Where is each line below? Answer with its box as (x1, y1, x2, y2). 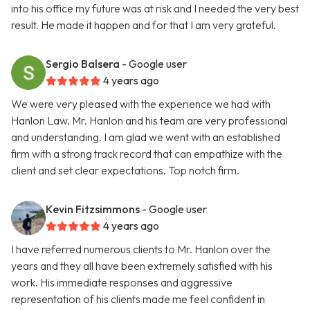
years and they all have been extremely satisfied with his (11, 259, 273, 273)
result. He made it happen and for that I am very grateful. (11, 18, 276, 33)
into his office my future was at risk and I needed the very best (11, 1, 299, 16)
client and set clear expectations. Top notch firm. (11, 163, 239, 178)
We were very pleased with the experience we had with (11, 97, 271, 111)
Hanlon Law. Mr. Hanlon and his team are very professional (11, 113, 288, 128)
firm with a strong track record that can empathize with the (11, 147, 282, 161)
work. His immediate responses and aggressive (11, 275, 232, 290)
